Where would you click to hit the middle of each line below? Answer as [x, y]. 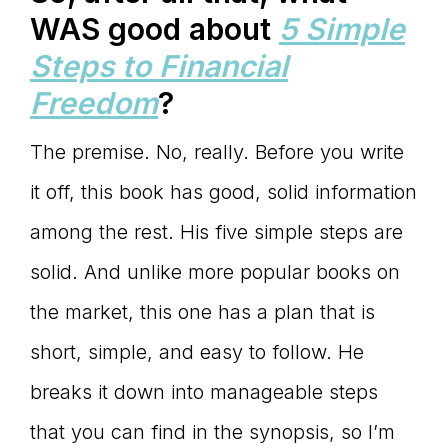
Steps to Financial [159, 66]
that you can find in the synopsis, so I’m [212, 432]
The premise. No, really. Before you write [217, 152]
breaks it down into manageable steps [204, 392]
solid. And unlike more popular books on [215, 272]
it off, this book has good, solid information [223, 192]
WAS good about [154, 29]
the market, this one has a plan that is [202, 312]
